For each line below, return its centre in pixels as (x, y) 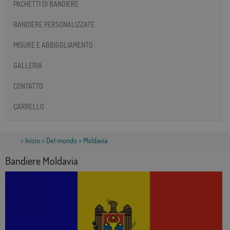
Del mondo (62, 141)
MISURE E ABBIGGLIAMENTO (53, 45)
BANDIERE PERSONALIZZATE (54, 24)
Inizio (33, 141)
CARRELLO (29, 106)
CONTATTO (28, 86)
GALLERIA (28, 65)
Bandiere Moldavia (42, 161)
